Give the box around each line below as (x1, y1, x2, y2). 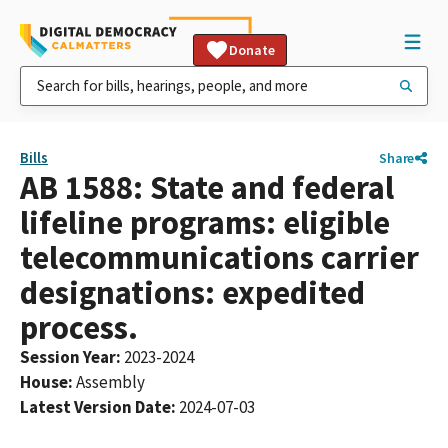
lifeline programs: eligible (20, 202, 390, 243)
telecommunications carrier (20, 237, 419, 278)
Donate (229, 41, 275, 59)
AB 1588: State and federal (20, 167, 394, 208)
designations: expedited (20, 272, 365, 313)
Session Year (20, 346, 116, 368)
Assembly (76, 371, 145, 393)
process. (20, 307, 138, 348)
